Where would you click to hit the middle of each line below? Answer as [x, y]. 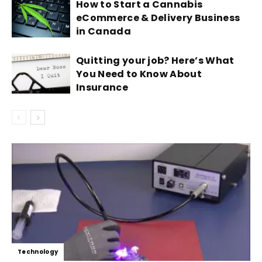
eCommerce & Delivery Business [158, 18]
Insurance [102, 87]
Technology [38, 252]
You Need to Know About [139, 74]
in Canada [104, 31]
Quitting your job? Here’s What [155, 60]
